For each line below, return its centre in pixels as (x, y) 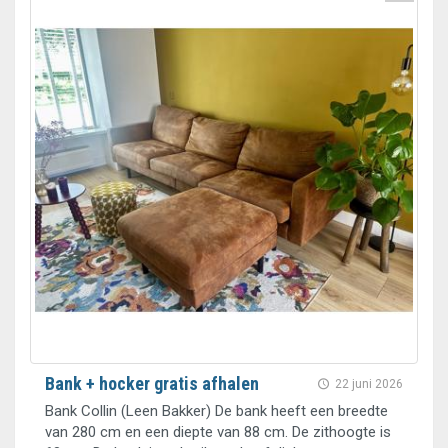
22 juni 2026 (369, 384)
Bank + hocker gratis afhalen (152, 383)
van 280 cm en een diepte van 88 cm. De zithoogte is (218, 432)
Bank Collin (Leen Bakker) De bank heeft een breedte (216, 411)
